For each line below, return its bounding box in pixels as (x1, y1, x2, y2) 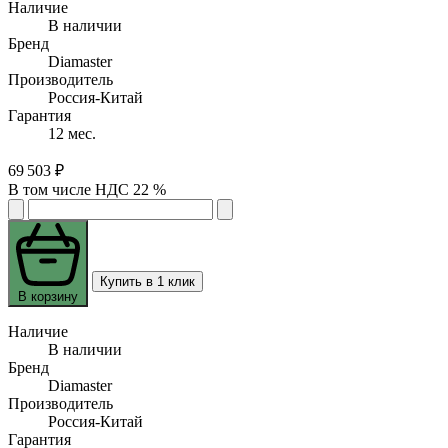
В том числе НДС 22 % (8, 181, 166, 199)
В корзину (18, 289, 78, 305)
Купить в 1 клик (100, 274, 195, 290)
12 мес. (48, 125, 96, 143)
